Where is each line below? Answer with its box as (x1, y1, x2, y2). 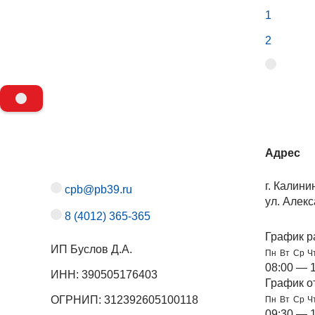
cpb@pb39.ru (65, 184, 132, 196)
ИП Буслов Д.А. (51, 243, 132, 255)
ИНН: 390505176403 (51, 268, 157, 281)
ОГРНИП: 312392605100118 (51, 293, 198, 306)
